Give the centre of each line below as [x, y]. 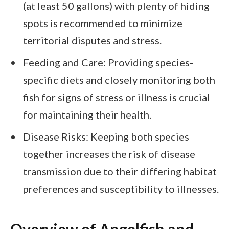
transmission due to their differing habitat [120, 171]
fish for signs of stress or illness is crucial [117, 97]
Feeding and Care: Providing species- [108, 62]
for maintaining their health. [87, 114]
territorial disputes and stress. [92, 41]
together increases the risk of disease [109, 154]
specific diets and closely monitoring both [119, 79]
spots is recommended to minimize [103, 23]
